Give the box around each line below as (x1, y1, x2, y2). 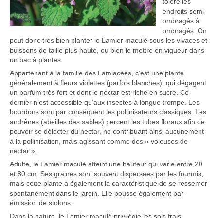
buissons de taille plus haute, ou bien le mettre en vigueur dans (10, 46, 204, 54)
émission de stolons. (10, 199, 73, 207)
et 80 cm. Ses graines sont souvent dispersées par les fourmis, (10, 170, 203, 178)
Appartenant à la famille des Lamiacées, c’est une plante (10, 69, 184, 77)
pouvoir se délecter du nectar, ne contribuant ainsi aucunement (10, 127, 204, 136)
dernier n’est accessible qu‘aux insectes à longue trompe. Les (10, 98, 200, 107)
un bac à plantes (10, 56, 61, 64)
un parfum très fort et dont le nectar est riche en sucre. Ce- (10, 89, 191, 97)
